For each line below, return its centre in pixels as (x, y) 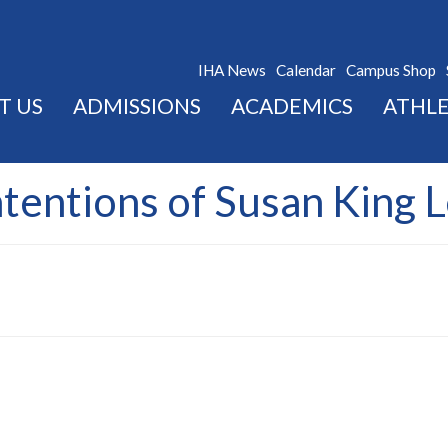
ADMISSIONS (137, 106)
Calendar (306, 70)
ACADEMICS (292, 106)
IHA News (232, 70)
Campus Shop (391, 70)
